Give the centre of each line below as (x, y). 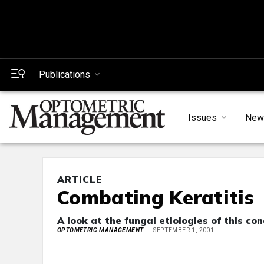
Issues (202, 117)
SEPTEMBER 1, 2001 (184, 230)
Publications (65, 75)
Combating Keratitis (156, 198)
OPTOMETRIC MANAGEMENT (100, 230)
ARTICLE (80, 179)
